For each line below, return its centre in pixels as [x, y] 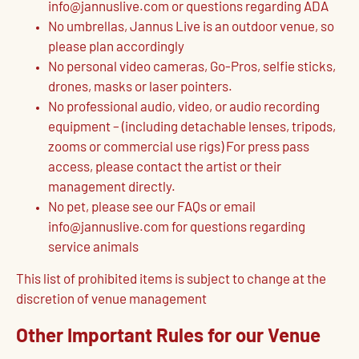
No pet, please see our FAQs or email [152, 208]
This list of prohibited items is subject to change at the [171, 280]
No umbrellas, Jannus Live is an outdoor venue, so [191, 27]
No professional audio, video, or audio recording [184, 107]
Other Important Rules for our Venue [168, 337]
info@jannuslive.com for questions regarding [177, 228]
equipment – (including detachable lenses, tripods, [192, 127]
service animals [93, 248]
